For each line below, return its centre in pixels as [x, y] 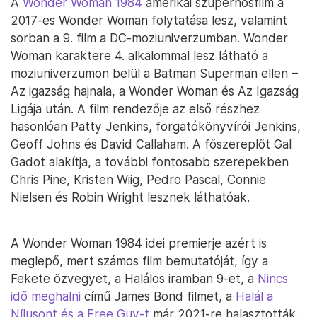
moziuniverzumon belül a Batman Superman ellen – [154, 73]
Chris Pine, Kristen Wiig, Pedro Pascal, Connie [138, 179]
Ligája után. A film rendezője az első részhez [135, 109]
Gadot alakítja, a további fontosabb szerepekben [150, 162]
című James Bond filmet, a [158, 296]
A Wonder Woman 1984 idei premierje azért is [139, 243]
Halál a [254, 296]
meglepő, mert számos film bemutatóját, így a [139, 261]
